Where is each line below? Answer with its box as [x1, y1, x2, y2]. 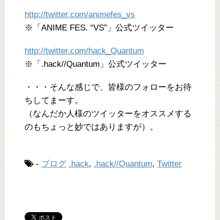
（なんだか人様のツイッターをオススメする [25, 109, 192, 119]
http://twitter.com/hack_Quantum [25, 46, 144, 56]
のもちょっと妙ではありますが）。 [25, 122, 158, 132]
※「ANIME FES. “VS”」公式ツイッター [25, 23, 174, 33]
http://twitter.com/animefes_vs [25, 10, 135, 20]
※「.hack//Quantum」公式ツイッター [25, 59, 166, 69]
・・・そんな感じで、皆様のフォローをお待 [25, 82, 192, 92]
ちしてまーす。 [25, 96, 83, 106]
